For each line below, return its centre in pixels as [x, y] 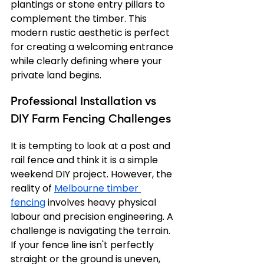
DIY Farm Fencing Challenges [91, 120]
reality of [32, 188]
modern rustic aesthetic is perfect [91, 33]
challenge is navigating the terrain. [92, 231]
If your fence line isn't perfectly [83, 245]
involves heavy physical [102, 202]
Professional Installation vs [85, 102]
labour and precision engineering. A [93, 217]
